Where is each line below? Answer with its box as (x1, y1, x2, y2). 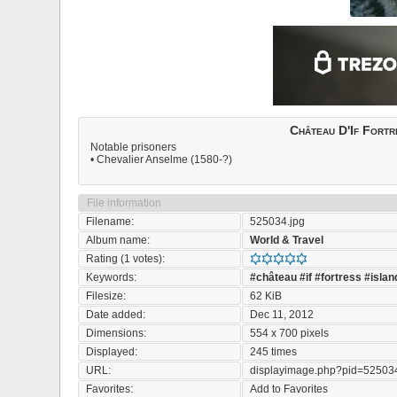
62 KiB (250, 290, 283, 302)
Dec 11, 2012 (250, 308, 315, 321)
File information (87, 197, 162, 209)
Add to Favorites (250, 383, 329, 395)
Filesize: (86, 290, 127, 302)
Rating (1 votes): (86, 253, 166, 265)
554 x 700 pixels (250, 327, 330, 339)
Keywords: (86, 271, 137, 284)
